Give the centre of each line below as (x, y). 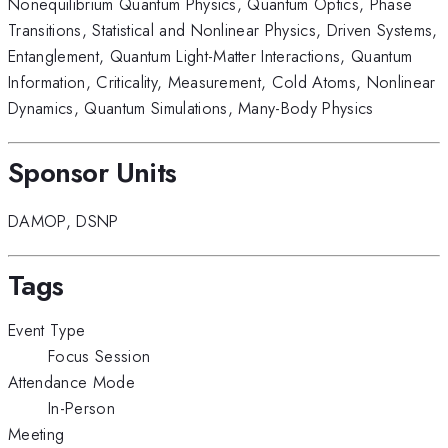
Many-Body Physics (306, 108)
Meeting (36, 433)
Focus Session (99, 355)
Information (47, 82)
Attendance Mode (71, 381)
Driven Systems (379, 30)
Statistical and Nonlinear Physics (204, 30)
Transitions (45, 30)
